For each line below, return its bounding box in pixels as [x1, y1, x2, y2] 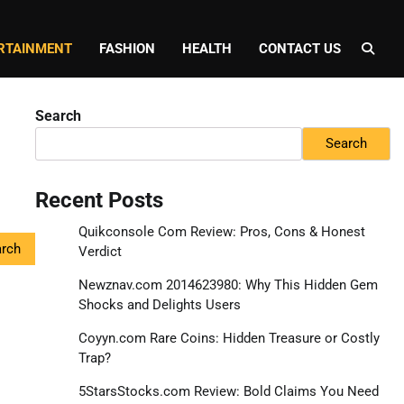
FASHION [99, 41, 155, 57]
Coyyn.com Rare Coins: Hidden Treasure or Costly [78, 330, 380, 346]
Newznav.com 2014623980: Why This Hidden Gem [78, 277, 378, 293]
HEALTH [182, 41, 232, 57]
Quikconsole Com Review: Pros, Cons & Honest [78, 224, 365, 240]
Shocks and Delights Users [78, 297, 241, 313]
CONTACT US [259, 41, 341, 57]
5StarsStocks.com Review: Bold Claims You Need [78, 383, 379, 399]
